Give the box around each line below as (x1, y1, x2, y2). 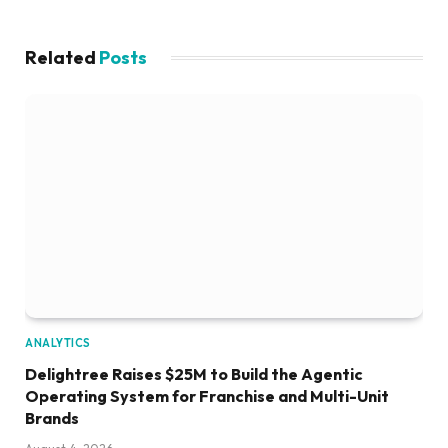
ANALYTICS (25, 335, 91, 350)
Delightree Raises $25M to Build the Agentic (25, 363, 363, 384)
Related (25, 46, 99, 70)
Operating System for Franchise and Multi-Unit (25, 385, 389, 406)
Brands (25, 407, 79, 428)
